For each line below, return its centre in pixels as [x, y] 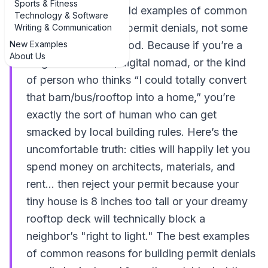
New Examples [39, 44]
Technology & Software [61, 15]
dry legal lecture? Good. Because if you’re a [134, 45]
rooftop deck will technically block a [116, 219]
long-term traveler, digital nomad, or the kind [136, 63]
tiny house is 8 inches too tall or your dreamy [137, 201]
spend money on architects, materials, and [131, 167]
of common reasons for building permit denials [141, 253]
